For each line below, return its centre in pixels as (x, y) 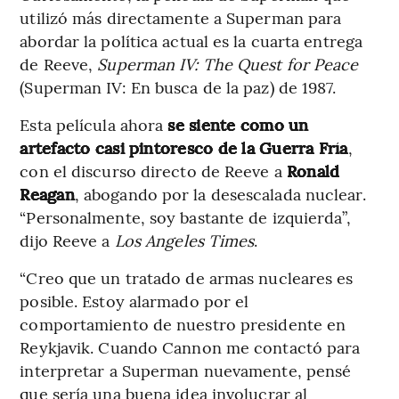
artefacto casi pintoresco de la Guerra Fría (184, 148)
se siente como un (238, 125)
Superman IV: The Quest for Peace (228, 64)
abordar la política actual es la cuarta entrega (191, 41)
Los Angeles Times (184, 240)
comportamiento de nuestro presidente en (183, 324)
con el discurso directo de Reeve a (153, 171)
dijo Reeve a (67, 240)
